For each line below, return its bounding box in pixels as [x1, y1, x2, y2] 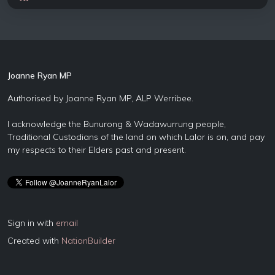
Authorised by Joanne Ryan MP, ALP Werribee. [7, 93, 193, 104]
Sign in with [7, 217, 56, 228]
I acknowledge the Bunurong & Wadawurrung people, [7, 118, 226, 130]
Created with [7, 235, 61, 246]
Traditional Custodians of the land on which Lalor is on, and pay [7, 131, 265, 142]
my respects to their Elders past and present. [7, 144, 186, 155]
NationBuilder [61, 235, 115, 246]
